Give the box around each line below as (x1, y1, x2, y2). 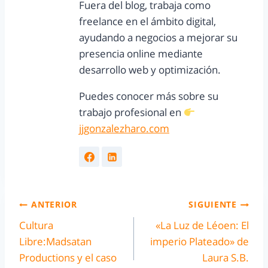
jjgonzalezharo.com (79, 121, 169, 136)
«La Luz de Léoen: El (156, 218, 249, 232)
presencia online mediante (79, 47, 203, 61)
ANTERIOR (31, 199, 77, 211)
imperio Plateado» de (150, 234, 249, 248)
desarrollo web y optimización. (79, 63, 221, 77)
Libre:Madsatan (19, 234, 92, 248)
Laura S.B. (202, 250, 249, 264)
